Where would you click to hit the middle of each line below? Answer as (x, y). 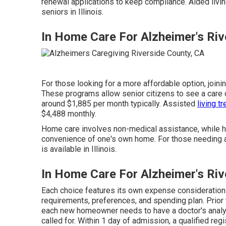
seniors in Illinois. (72, 12)
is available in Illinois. (79, 149)
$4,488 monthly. (69, 114)
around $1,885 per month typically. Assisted (119, 104)
